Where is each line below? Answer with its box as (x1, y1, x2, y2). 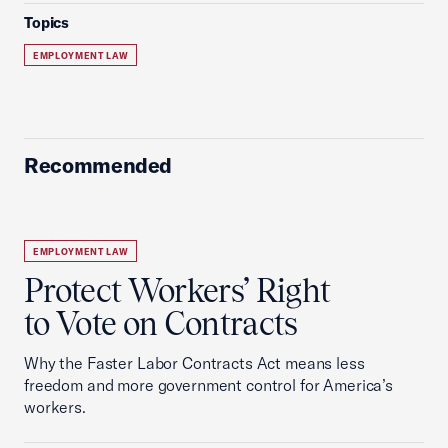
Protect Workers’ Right (24, 272, 331, 309)
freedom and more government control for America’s (24, 375, 393, 395)
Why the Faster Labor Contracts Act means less (24, 353, 365, 373)
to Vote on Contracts (24, 305, 298, 342)
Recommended (24, 152, 173, 178)
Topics (24, 13, 70, 32)
